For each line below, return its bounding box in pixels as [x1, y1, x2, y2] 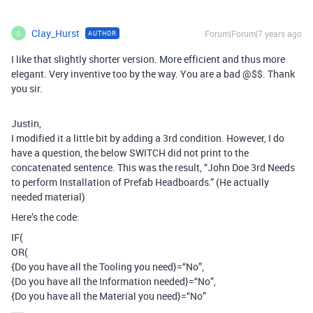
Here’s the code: [11, 210, 80, 224]
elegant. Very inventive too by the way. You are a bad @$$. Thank [11, 67, 295, 80]
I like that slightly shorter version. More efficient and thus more [11, 52, 285, 66]
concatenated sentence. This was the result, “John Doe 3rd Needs [11, 161, 295, 174]
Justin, [11, 117, 41, 130]
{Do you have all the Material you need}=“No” [11, 289, 206, 303]
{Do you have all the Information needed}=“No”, [11, 275, 216, 288]
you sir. [11, 82, 43, 95]
